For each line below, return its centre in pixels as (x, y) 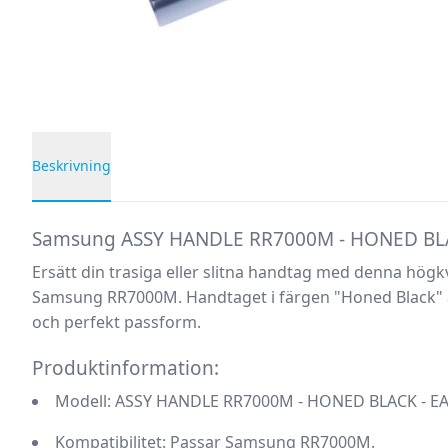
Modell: (83, 401)
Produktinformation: (125, 368)
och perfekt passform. (116, 322)
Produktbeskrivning (106, 213)
